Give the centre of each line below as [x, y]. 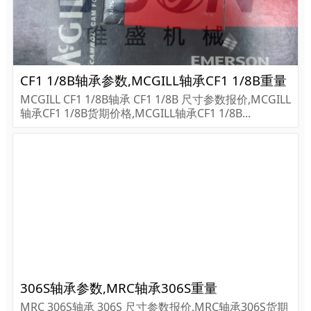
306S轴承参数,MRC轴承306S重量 [118, 288]
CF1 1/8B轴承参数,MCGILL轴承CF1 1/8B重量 [153, 81]
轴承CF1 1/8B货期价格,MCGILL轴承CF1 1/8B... [135, 114]
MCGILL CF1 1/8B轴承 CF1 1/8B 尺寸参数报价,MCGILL [155, 100]
